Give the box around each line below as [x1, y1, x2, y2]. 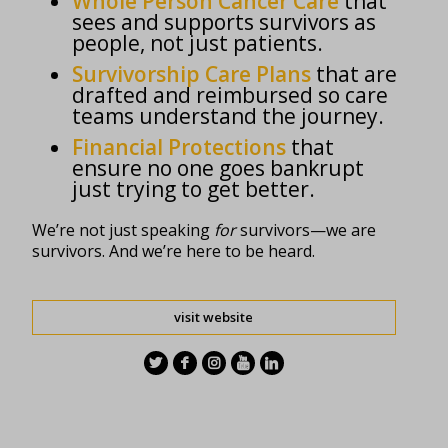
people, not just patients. [72, 28, 324, 57]
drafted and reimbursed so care [72, 80, 389, 109]
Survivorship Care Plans [72, 59, 312, 88]
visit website [174, 307, 254, 326]
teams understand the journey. [72, 101, 385, 130]
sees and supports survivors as [72, 7, 377, 36]
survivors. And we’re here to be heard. [32, 239, 316, 262]
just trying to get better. [72, 174, 316, 203]
